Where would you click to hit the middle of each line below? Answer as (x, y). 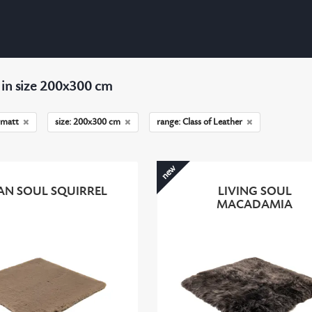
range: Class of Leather (200, 122)
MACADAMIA (255, 205)
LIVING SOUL (255, 192)
